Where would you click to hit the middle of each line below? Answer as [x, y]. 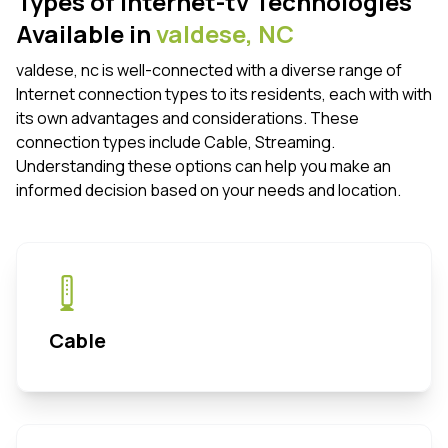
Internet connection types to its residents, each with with [224, 94]
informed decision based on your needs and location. [208, 190]
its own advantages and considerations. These [187, 118]
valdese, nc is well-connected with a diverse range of [209, 70]
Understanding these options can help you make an [203, 166]
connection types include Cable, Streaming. [175, 142]
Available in [86, 34]
